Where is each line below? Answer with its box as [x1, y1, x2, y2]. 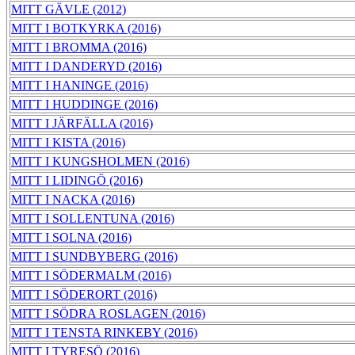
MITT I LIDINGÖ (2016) [11, 174, 143, 188]
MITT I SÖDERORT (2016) [11, 288, 157, 302]
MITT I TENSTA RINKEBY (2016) [11, 326, 197, 340]
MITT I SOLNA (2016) [11, 231, 132, 245]
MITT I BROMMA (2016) [11, 40, 147, 55]
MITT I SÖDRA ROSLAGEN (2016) [11, 307, 205, 321]
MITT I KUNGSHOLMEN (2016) [11, 155, 189, 169]
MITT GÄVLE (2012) [11, 2, 126, 17]
